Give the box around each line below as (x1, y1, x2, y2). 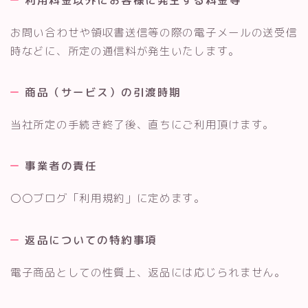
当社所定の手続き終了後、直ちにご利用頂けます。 (10, 116, 275, 132)
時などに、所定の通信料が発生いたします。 (10, 43, 240, 58)
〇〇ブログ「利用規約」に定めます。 (10, 190, 206, 206)
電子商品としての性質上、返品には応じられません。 (10, 264, 286, 280)
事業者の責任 (25, 158, 97, 174)
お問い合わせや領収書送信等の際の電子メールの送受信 (10, 24, 298, 40)
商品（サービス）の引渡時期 (25, 84, 181, 100)
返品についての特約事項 (25, 232, 157, 247)
